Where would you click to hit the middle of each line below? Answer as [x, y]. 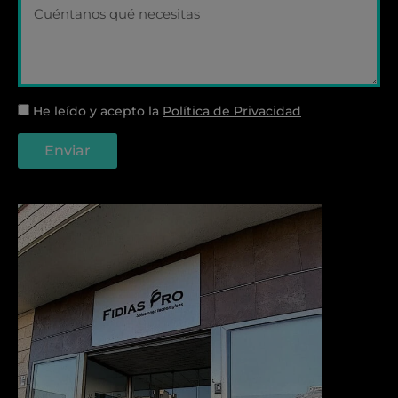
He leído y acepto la [98, 111]
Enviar [68, 151]
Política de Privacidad [232, 111]
